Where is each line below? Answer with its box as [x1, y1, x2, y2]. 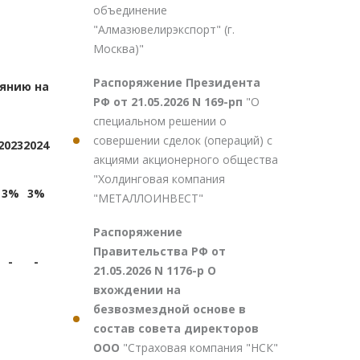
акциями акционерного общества [93, 152, 278, 167]
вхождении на [93, 282, 181, 297]
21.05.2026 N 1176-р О [93, 263, 216, 278]
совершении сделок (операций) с [93, 133, 272, 148]
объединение [93, 2, 167, 18]
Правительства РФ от [93, 243, 226, 259]
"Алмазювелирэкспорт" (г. [93, 22, 235, 37]
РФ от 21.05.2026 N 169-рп [93, 94, 246, 109]
